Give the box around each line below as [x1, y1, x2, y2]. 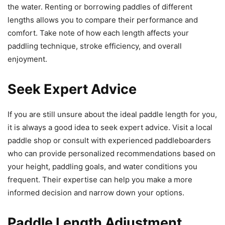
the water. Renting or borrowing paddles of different [8, 2, 192, 12]
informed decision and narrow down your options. [8, 187, 184, 197]
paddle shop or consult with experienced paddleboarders [8, 135, 211, 145]
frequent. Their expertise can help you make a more [8, 174, 192, 184]
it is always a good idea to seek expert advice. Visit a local [8, 122, 212, 132]
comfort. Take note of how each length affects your [8, 28, 189, 38]
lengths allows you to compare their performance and [8, 15, 198, 25]
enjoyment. [8, 54, 47, 64]
